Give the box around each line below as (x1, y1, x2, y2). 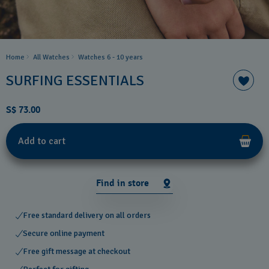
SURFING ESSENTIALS (6, 71, 144, 89)
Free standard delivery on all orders (23, 210, 151, 220)
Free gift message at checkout (23, 246, 130, 256)
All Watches (33, 53, 70, 62)
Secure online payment (23, 228, 104, 238)
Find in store (96, 177, 149, 189)
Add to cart (18, 135, 65, 147)
